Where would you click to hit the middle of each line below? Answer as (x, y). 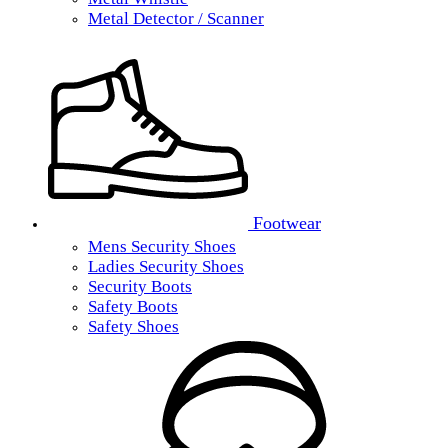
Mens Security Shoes (162, 246)
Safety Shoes (133, 326)
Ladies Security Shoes (166, 266)
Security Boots (140, 286)
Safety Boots (133, 306)
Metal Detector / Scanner (176, 18)
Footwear (284, 223)
